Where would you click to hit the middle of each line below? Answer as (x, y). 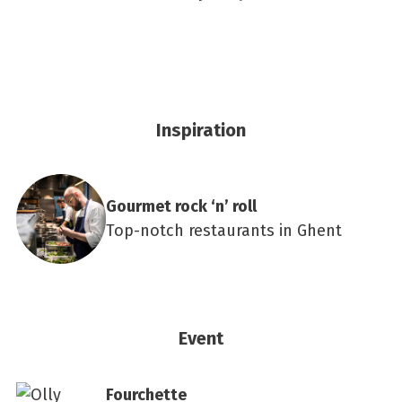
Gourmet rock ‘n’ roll (181, 206)
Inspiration (201, 130)
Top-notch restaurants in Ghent (224, 231)
